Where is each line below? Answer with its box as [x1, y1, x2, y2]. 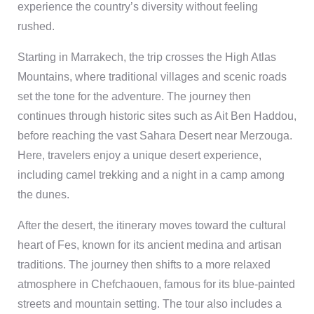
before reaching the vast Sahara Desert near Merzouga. [18, 130, 292, 142]
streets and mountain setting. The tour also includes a [18, 298, 282, 310]
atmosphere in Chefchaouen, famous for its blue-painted [18, 278, 295, 290]
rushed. [18, 20, 55, 32]
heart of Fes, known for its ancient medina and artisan [18, 239, 282, 251]
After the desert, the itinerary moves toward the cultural [18, 219, 286, 231]
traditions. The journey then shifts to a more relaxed [18, 259, 271, 271]
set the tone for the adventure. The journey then [18, 90, 251, 102]
